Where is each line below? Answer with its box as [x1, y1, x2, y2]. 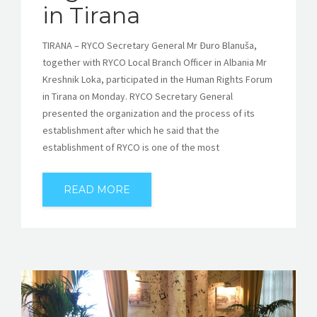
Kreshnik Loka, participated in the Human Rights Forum [42, 73, 272, 86]
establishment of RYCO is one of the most [42, 141, 219, 154]
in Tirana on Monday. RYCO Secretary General [42, 90, 233, 103]
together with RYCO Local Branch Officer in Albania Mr [42, 56, 267, 69]
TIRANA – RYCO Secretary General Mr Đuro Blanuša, [42, 39, 257, 52]
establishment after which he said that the [42, 124, 219, 137]
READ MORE [64, 183, 130, 197]
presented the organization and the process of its [42, 107, 255, 120]
